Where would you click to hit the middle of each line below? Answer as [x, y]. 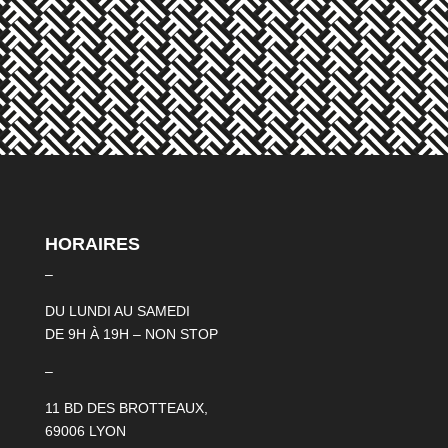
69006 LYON [85, 430]
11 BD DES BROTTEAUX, [126, 407]
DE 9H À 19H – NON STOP [131, 333]
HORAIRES [92, 243]
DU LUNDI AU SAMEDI [117, 310]
